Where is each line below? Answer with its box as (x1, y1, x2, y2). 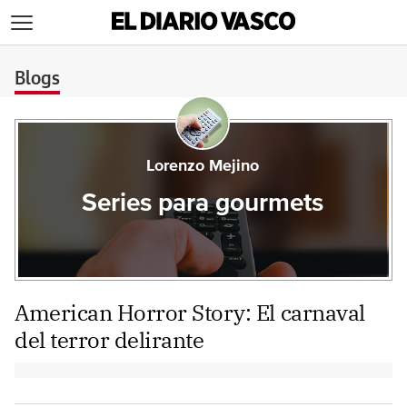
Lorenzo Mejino (145, 158, 259, 174)
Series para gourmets (81, 191, 323, 216)
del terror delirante (15, 325, 204, 354)
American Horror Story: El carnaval (15, 298, 365, 327)
